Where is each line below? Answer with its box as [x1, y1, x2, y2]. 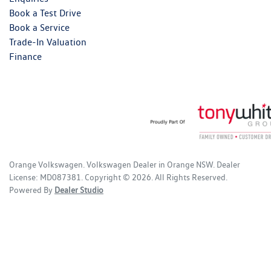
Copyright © [85, 172, 132, 182]
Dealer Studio [54, 184, 103, 195]
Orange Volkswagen [9, 159, 83, 169]
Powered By [9, 184, 54, 195]
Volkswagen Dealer [87, 159, 157, 169]
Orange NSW [167, 159, 213, 169]
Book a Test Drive [9, 7, 81, 19]
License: [9, 172, 40, 182]
